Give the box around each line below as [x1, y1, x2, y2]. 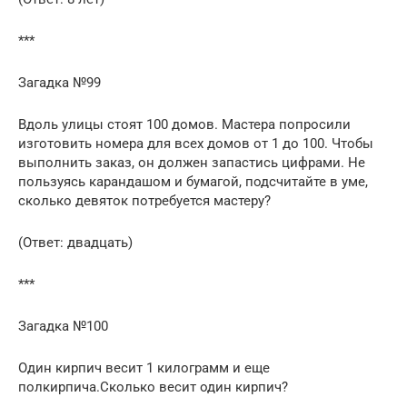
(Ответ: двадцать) [18, 233, 133, 251]
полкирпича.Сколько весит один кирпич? [18, 378, 288, 395]
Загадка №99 [18, 74, 101, 91]
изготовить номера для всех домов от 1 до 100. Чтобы [18, 134, 373, 152]
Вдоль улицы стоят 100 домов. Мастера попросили [18, 115, 351, 133]
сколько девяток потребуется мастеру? [18, 192, 271, 209]
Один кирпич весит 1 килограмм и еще [18, 359, 270, 376]
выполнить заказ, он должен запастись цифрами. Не [18, 154, 365, 171]
